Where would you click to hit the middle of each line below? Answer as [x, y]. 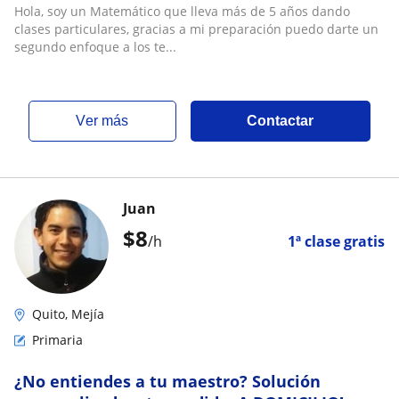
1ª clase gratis [336, 241]
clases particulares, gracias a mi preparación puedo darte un [196, 29]
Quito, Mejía [68, 314]
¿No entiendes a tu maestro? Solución [167, 381]
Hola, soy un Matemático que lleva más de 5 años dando [182, 11]
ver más [107, 121]
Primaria [57, 340]
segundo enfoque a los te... [95, 47]
